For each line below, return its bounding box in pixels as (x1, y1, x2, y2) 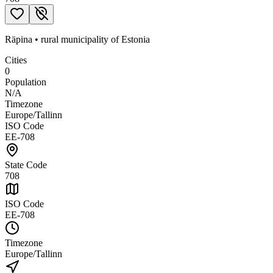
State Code (5, 159, 47, 170)
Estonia (121, 34, 150, 44)
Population (5, 76, 46, 87)
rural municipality (41, 34, 108, 44)
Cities (5, 54, 27, 65)
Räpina (5, 34, 32, 44)
